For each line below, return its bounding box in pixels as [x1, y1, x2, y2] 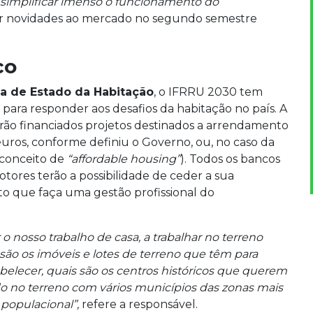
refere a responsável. [79, 297, 198, 311]
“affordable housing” [64, 152, 180, 166]
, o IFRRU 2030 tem [154, 85, 263, 99]
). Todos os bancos [180, 152, 280, 166]
